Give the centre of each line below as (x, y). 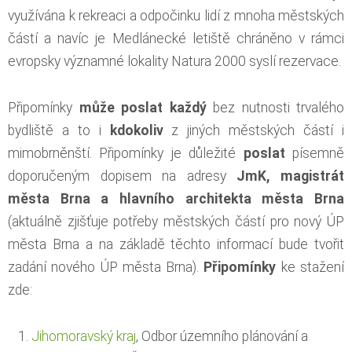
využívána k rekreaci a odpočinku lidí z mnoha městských (176, 15)
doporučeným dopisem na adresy (117, 176)
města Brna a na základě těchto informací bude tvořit (176, 244)
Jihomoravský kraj (84, 336)
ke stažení (310, 267)
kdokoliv (136, 130)
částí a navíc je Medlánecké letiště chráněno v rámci (176, 38)
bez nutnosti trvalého (275, 107)
